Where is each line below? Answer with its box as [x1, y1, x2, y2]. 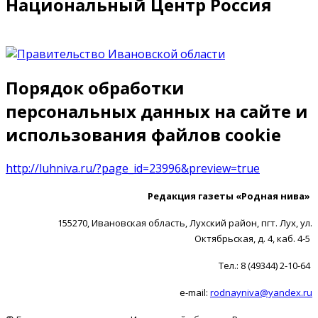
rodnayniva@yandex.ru [210, 285, 312, 299]
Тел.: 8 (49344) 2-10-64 [219, 258, 312, 272]
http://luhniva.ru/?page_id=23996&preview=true [6, 160, 260, 176]
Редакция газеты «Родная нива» [148, 189, 312, 202]
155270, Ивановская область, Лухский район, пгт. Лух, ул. [57, 216, 312, 229]
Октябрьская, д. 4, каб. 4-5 [194, 231, 312, 245]
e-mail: [180, 285, 210, 299]
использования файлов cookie [6, 122, 281, 146]
